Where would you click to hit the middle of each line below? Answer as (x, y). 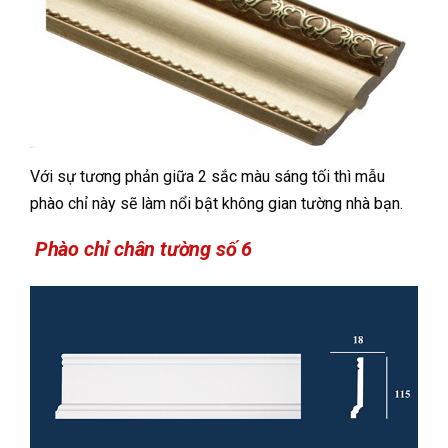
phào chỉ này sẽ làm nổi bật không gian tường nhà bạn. (216, 204)
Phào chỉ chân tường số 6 (141, 249)
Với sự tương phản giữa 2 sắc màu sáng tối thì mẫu (207, 177)
